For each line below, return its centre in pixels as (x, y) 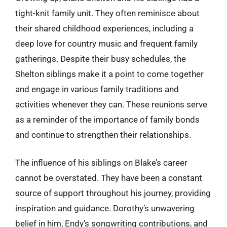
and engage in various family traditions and (97, 89)
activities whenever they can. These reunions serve (111, 104)
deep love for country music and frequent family (106, 43)
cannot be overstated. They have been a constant (109, 178)
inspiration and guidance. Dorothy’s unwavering (105, 208)
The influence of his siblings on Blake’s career (101, 163)
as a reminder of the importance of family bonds (107, 119)
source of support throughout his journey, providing (113, 193)
